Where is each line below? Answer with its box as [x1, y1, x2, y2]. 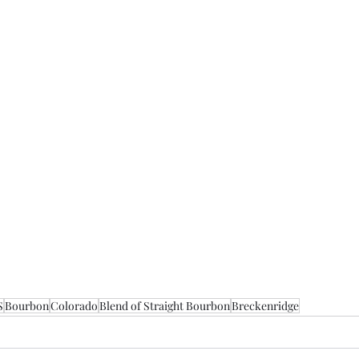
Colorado [50, 298, 98, 314]
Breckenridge [232, 298, 299, 314]
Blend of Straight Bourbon [99, 298, 230, 314]
